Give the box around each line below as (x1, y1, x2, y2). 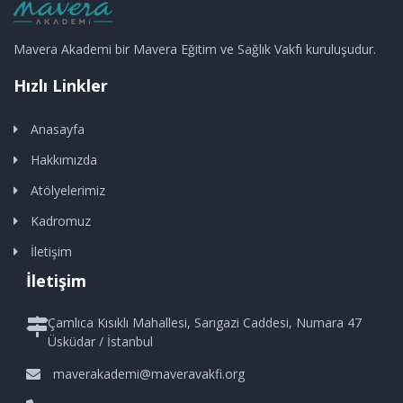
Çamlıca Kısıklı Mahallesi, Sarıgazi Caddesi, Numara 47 (48, 313, 363, 331)
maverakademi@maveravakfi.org (53, 364, 245, 382)
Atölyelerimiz (31, 181, 105, 199)
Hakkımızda (31, 150, 97, 168)
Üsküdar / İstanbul (48, 332, 154, 350)
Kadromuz (31, 211, 91, 229)
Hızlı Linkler (13, 74, 108, 96)
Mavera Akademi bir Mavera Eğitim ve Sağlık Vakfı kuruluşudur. (13, 40, 376, 58)
